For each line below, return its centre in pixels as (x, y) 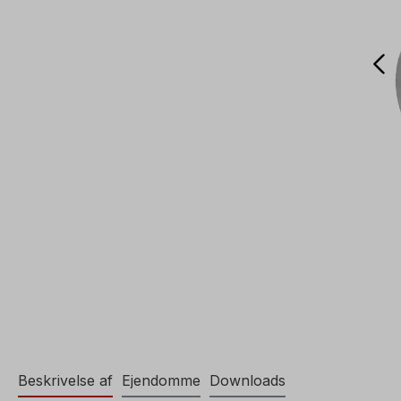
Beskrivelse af (65, 381)
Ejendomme (161, 381)
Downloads (247, 381)
